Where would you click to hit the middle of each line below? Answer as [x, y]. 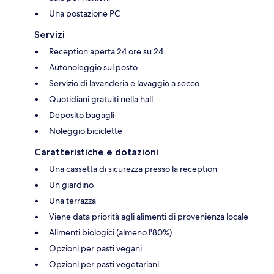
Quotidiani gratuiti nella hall [101, 99]
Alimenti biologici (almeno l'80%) [110, 233]
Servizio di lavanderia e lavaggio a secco [124, 83]
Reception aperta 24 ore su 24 [106, 52]
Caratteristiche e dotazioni [96, 152]
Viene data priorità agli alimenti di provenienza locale [149, 217]
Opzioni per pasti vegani [95, 249]
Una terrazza [72, 201]
